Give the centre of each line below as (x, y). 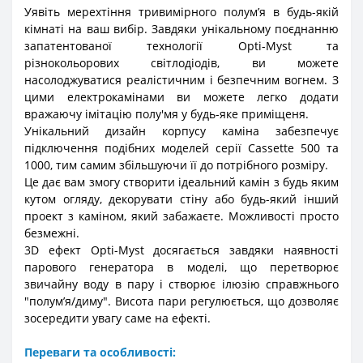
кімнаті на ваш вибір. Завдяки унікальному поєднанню (181, 29)
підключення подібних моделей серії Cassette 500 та (181, 148)
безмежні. (52, 233)
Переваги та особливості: (100, 352)
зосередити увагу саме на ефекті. (117, 318)
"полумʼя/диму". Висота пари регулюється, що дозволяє (181, 301)
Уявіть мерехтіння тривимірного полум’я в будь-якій (181, 12)
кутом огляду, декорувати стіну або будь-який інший (181, 199)
